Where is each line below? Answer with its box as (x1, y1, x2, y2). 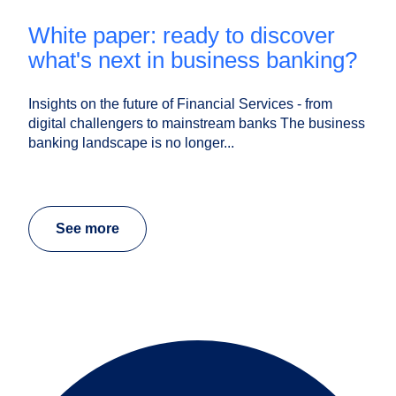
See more (56, 221, 119, 237)
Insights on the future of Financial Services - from (28, 96, 332, 112)
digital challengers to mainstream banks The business (28, 116, 365, 132)
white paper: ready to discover (28, 22, 50, 49)
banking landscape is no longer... (28, 135, 234, 151)
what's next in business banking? (28, 47, 357, 74)
